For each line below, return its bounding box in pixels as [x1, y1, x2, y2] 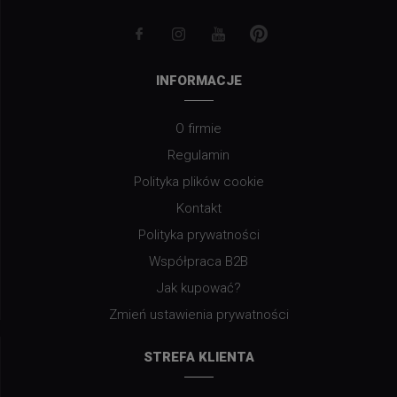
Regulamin [167, 146, 230, 163]
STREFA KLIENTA [143, 349, 254, 366]
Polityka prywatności [137, 226, 260, 243]
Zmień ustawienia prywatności [108, 306, 289, 323]
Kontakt [175, 199, 222, 216]
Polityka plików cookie [133, 173, 264, 190]
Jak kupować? [156, 279, 241, 296]
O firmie [175, 120, 222, 136]
